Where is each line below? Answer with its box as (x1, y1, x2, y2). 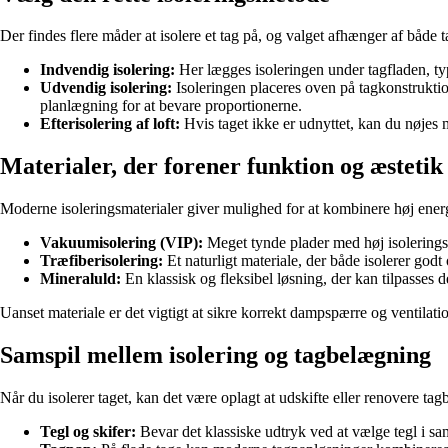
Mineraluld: (40, 270, 121, 288)
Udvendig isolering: (40, 79, 172, 97)
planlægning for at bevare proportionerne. (40, 97, 302, 115)
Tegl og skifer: (40, 423, 136, 441)
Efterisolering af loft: (40, 115, 180, 133)
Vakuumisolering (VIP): (40, 234, 203, 252)
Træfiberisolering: (40, 252, 163, 270)
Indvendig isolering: (40, 61, 175, 79)
